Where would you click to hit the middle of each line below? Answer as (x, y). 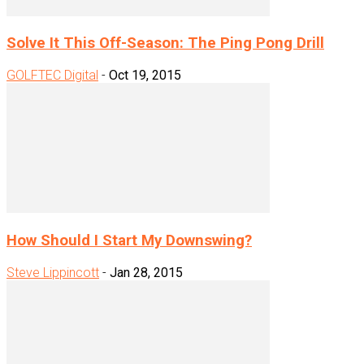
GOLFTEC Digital (52, 76)
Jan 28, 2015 (146, 272)
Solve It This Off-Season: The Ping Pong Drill (165, 43)
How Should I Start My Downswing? (129, 240)
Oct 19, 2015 (145, 76)
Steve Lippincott (53, 272)
